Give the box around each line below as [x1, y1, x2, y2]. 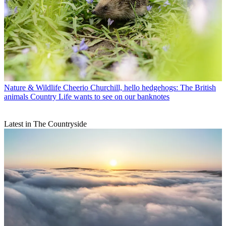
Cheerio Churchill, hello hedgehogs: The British [63, 83, 216, 92]
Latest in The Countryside [4, 119, 87, 128]
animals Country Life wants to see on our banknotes [4, 92, 169, 101]
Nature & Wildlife [4, 83, 61, 92]
